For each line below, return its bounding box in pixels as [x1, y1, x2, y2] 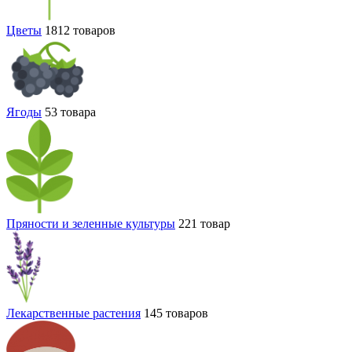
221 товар [178, 216, 230, 230]
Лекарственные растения [6, 306, 141, 320]
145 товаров [144, 306, 208, 320]
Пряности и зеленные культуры [6, 216, 175, 230]
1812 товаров [45, 23, 115, 37]
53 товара [45, 104, 96, 119]
